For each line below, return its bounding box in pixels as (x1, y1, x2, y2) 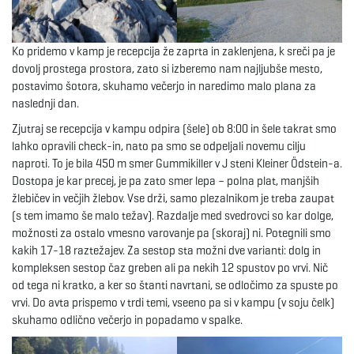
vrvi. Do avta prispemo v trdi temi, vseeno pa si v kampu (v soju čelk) (12, 296, 334, 311)
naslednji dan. (12, 96, 79, 111)
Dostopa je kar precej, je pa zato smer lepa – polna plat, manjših (12, 174, 319, 189)
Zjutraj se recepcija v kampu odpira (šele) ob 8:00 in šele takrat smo (12, 122, 337, 137)
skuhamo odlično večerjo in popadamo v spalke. (12, 313, 243, 328)
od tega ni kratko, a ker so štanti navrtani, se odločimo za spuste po (12, 278, 338, 293)
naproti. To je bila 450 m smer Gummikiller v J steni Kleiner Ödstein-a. (12, 156, 342, 171)
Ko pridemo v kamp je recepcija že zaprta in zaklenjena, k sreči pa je (12, 44, 335, 59)
